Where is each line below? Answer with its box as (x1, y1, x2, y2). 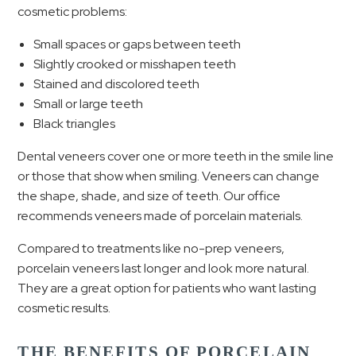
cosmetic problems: (17, 3, 128, 20)
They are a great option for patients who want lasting (17, 280, 317, 296)
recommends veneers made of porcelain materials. (17, 207, 304, 224)
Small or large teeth (33, 95, 146, 112)
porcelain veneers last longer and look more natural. (17, 260, 310, 277)
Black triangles (33, 115, 116, 132)
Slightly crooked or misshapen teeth (33, 56, 237, 72)
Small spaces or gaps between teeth (33, 36, 242, 52)
